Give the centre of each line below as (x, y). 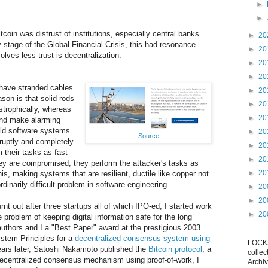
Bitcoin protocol (175, 249)
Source (148, 135)
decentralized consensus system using (142, 238)
